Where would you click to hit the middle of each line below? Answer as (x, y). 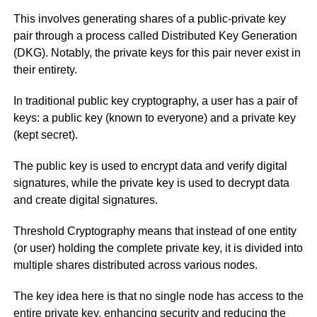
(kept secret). (47, 135)
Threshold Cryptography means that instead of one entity (155, 231)
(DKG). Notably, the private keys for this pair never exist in (157, 53)
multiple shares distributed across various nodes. (137, 265)
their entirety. (46, 70)
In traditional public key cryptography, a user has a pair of (155, 101)
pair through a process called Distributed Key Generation (155, 36)
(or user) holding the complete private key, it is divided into (158, 248)
